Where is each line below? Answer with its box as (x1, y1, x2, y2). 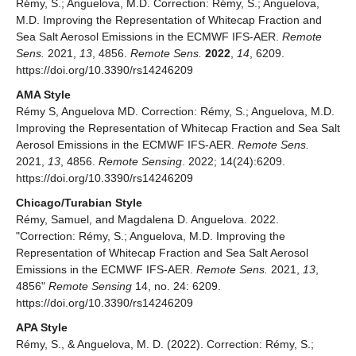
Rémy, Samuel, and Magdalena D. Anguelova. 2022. (16, 213, 279, 226)
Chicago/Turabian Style (16, 196, 142, 210)
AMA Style (16, 88, 71, 102)
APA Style (16, 321, 68, 335)
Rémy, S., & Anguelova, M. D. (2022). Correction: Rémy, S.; (16, 338, 314, 351)
